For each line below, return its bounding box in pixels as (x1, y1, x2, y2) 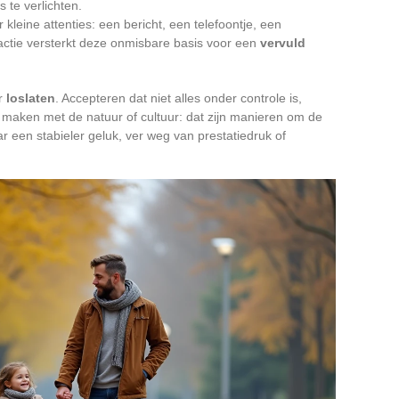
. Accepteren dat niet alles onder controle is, (55, 90, 302, 105)
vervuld (260, 35, 305, 50)
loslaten (6, 90, 55, 105)
